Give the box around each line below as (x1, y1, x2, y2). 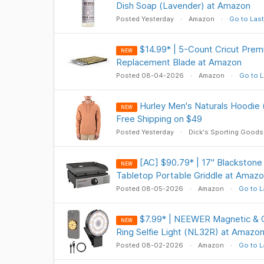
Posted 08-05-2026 (115, 184, 185, 193)
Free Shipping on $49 (115, 113, 202, 124)
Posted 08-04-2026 (115, 71, 186, 80)
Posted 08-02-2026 (115, 241, 185, 249)
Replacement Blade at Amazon (115, 57, 242, 68)
